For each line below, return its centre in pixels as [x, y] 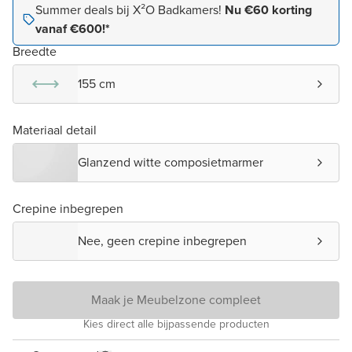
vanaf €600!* [73, 29]
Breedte [35, 52]
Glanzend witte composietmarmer [170, 163]
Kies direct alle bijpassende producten [176, 324]
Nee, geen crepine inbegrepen [162, 241]
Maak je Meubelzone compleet [176, 300]
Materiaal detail [55, 130]
